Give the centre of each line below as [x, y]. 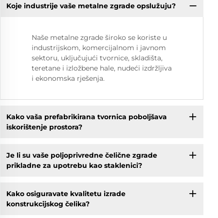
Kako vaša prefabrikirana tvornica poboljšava [86, 117]
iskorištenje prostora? [44, 127]
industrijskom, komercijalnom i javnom [99, 48]
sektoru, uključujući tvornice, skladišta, [97, 58]
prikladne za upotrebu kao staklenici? [74, 165]
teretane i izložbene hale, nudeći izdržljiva [102, 68]
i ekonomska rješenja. [68, 79]
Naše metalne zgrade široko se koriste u [99, 38]
